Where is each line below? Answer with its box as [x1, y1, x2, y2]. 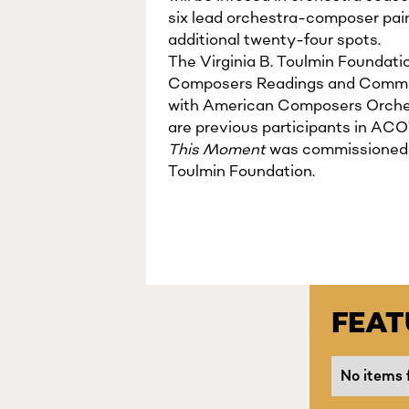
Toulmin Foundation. [168, 162, 315, 182]
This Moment [168, 140, 266, 160]
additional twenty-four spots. [168, 30, 381, 50]
